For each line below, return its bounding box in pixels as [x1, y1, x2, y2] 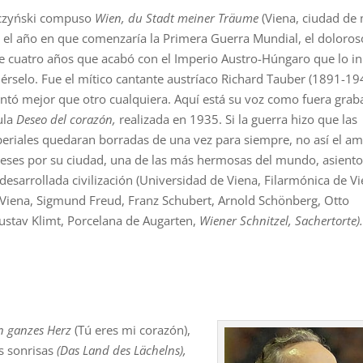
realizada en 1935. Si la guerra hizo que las [119, 110, 358, 127]
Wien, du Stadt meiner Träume [95, 9, 259, 26]
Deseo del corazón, [16, 110, 120, 127]
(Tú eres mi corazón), [71, 321, 191, 338]
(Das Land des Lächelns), [57, 341, 187, 358]
